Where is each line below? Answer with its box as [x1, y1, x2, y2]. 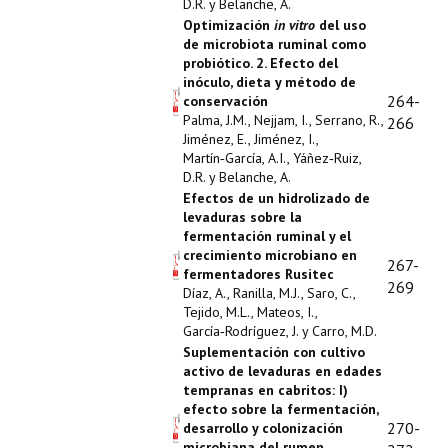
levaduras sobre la [183, 208, 302, 226]
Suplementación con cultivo [183, 343, 365, 361]
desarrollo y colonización [183, 419, 343, 437]
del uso [315, 16, 366, 34]
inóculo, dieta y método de [183, 73, 356, 91]
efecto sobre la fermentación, [183, 400, 378, 418]
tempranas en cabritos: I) [183, 381, 348, 399]
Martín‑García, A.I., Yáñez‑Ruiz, [183, 149, 361, 167]
